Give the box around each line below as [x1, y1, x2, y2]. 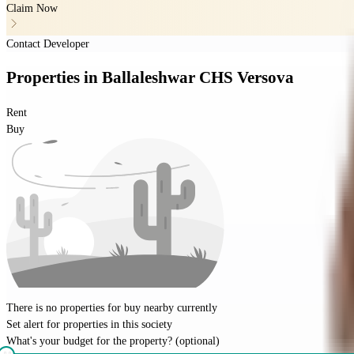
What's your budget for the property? [6, 334, 172, 347]
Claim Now [6, 2, 58, 14]
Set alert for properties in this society [6, 318, 172, 330]
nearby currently [141, 301, 217, 314]
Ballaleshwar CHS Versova [102, 68, 294, 88]
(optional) [175, 334, 220, 347]
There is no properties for [6, 301, 124, 314]
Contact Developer [6, 37, 89, 50]
